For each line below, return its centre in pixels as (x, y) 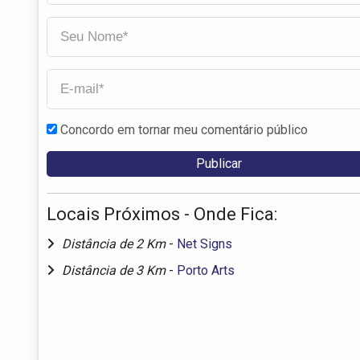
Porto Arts (206, 270)
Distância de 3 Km (115, 270)
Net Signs (205, 243)
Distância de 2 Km (115, 243)
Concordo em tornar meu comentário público (184, 129)
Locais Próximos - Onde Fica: (162, 214)
